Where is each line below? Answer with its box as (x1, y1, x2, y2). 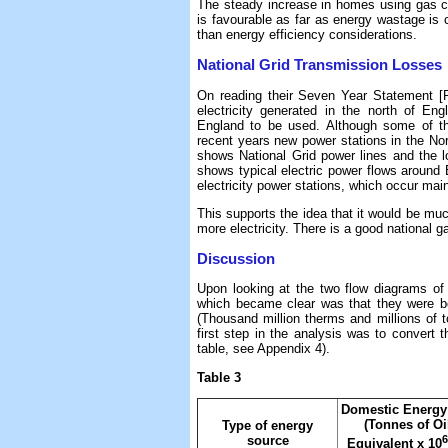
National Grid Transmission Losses (197, 57, 442, 74)
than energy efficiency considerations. (197, 27, 417, 43)
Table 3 (197, 369, 241, 385)
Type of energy (222, 418, 313, 434)
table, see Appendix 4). (197, 341, 330, 357)
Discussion (197, 250, 275, 267)
